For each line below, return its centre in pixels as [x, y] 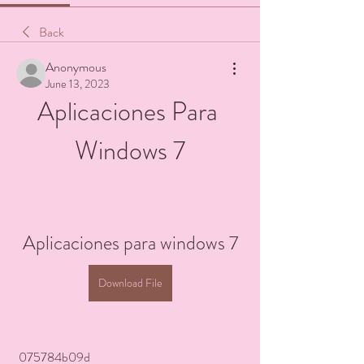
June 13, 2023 [78, 84]
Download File [130, 283]
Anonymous [76, 67]
